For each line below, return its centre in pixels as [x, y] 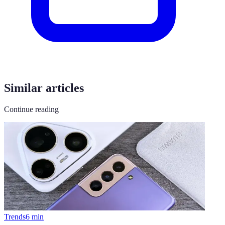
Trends [15, 217]
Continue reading [31, 109]
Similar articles [44, 88]
